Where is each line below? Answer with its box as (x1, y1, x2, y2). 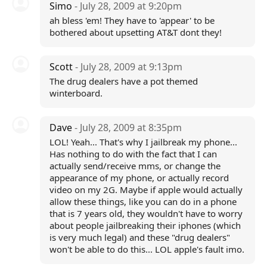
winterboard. (49, 87, 103, 99)
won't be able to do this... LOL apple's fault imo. (49, 243, 244, 255)
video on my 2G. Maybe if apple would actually (49, 184, 243, 195)
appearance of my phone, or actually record (49, 172, 229, 184)
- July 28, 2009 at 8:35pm (74, 121, 182, 134)
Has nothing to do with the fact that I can (49, 148, 217, 160)
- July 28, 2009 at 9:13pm (74, 60, 182, 73)
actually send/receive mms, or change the (49, 160, 221, 172)
